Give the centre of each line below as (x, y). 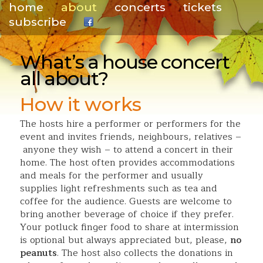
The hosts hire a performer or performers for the (130, 124)
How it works (80, 104)
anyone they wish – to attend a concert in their (126, 150)
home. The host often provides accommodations (127, 163)
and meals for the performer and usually (111, 176)
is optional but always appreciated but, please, (125, 240)
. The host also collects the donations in (145, 253)
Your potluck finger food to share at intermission (129, 227)
